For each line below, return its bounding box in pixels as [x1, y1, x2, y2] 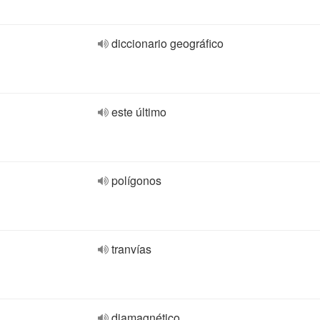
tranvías [111, 241, 151, 257]
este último [111, 104, 166, 120]
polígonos [111, 172, 161, 189]
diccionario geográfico [111, 35, 224, 51]
